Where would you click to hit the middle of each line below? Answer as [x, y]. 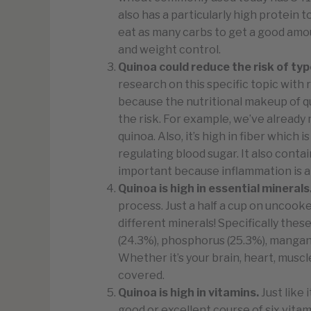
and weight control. [169, 49]
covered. [141, 275]
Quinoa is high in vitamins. [190, 292]
